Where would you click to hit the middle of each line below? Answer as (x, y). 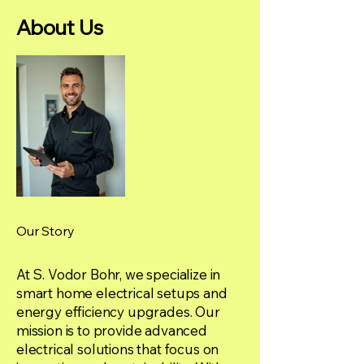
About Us (60, 27)
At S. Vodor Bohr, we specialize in (119, 274)
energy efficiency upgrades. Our (118, 312)
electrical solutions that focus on (118, 349)
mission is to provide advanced (112, 330)
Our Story (45, 231)
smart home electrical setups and (122, 293)
